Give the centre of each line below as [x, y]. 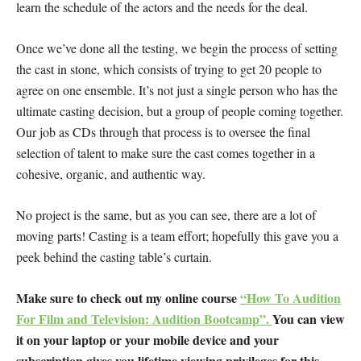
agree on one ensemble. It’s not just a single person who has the [177, 90]
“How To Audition [290, 298]
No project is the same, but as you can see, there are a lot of [166, 215]
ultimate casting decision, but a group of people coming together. [180, 111]
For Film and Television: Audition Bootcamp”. [144, 319]
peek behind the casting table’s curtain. [114, 257]
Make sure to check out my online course [128, 298]
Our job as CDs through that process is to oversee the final [163, 132]
